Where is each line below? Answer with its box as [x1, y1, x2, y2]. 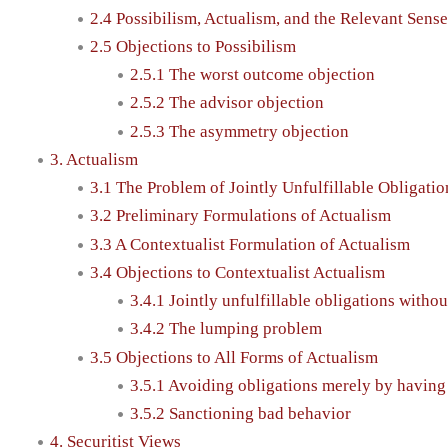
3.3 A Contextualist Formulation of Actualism [90, 234, 410, 254]
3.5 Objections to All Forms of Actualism [90, 347, 378, 367]
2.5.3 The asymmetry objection [130, 121, 349, 141]
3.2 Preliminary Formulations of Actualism [90, 206, 391, 226]
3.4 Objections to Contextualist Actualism [90, 262, 385, 282]
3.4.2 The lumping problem [130, 319, 322, 339]
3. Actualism [50, 149, 138, 169]
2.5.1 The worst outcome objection [130, 65, 375, 85]
